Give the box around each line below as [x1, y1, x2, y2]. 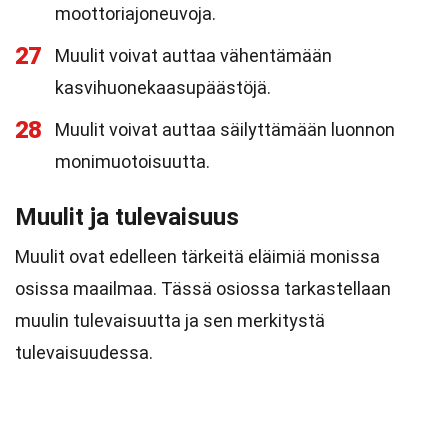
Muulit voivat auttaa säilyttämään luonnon [55, 119, 395, 140]
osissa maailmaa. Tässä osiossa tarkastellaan [15, 278, 391, 299]
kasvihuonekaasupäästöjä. [55, 77, 271, 98]
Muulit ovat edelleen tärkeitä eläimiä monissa [15, 246, 380, 267]
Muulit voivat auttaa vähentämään [55, 45, 332, 66]
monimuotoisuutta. [55, 151, 210, 172]
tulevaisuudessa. [15, 342, 153, 363]
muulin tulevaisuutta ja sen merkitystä [15, 310, 325, 331]
